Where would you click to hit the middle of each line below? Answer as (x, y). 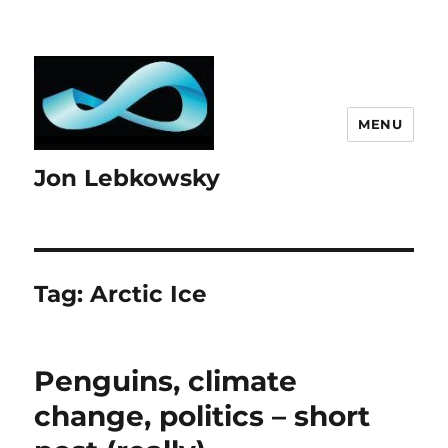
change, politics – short (202, 416)
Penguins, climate (166, 381)
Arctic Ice (149, 294)
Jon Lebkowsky (127, 178)
